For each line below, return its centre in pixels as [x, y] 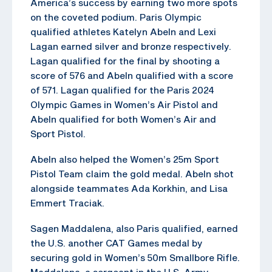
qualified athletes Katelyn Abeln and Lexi [123, 31]
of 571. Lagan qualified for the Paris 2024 [122, 90]
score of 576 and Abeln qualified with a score [132, 75]
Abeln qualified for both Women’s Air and [123, 119]
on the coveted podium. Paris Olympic [116, 17]
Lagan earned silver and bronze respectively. [131, 46]
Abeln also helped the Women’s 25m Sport [125, 159]
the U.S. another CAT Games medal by [117, 243]
